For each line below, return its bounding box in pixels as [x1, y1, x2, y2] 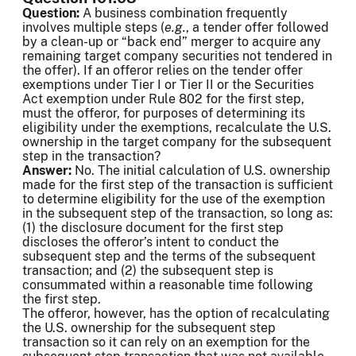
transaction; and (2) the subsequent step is [22, 263, 273, 279]
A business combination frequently [79, 6, 288, 21]
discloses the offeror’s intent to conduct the [22, 234, 279, 250]
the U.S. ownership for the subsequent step [22, 320, 276, 336]
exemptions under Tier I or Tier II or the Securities [22, 77, 314, 93]
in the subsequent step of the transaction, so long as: [22, 206, 333, 222]
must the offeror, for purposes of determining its [22, 106, 305, 122]
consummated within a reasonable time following [22, 277, 313, 293]
